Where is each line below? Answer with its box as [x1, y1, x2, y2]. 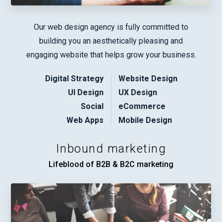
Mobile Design [118, 115, 172, 125]
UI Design [68, 87, 104, 97]
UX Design [118, 87, 157, 97]
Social [81, 101, 104, 111]
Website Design [118, 73, 177, 83]
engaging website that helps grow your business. [26, 50, 196, 59]
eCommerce [118, 101, 166, 111]
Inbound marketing [55, 141, 166, 156]
